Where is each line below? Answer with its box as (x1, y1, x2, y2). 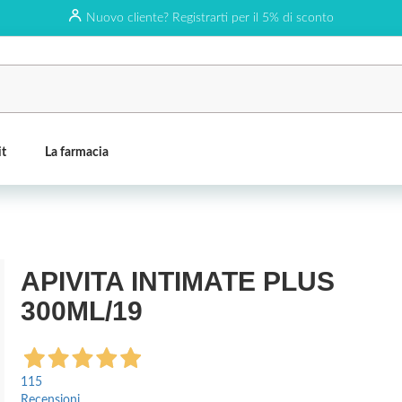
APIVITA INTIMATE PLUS (20, 267, 335, 296)
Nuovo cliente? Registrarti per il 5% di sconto (85, 12, 334, 24)
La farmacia (45, 145, 109, 159)
